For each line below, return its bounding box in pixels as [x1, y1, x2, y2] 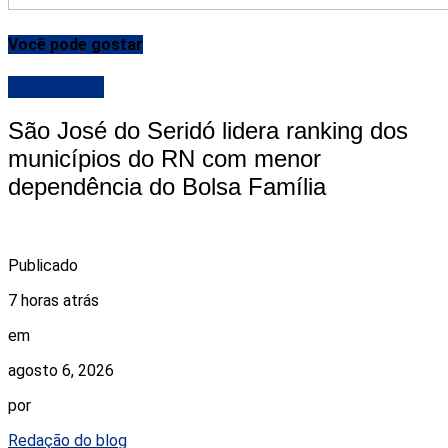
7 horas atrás [8, 291, 99, 311]
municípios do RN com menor [8, 145, 321, 173]
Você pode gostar [8, 35, 143, 55]
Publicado [8, 256, 78, 276]
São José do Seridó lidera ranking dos [8, 117, 408, 145]
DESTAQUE [8, 75, 104, 98]
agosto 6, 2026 [8, 361, 114, 381]
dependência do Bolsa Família [8, 173, 326, 201]
